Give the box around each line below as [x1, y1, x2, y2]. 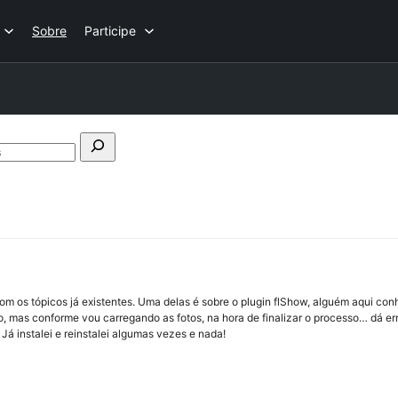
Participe [84, 23, 136, 38]
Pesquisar [97, 158, 148, 171]
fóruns [97, 171, 129, 185]
